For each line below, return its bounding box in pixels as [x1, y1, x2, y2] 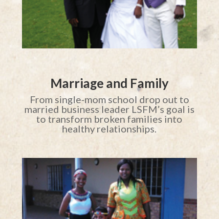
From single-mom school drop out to [29, 93, 189, 105]
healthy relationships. [62, 122, 157, 134]
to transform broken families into [36, 112, 183, 125]
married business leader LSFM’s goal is [24, 103, 195, 115]
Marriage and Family [50, 75, 169, 91]
